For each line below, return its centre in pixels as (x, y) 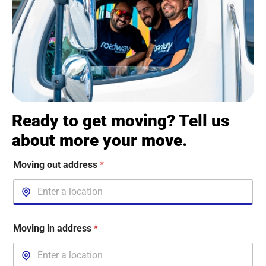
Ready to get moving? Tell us (121, 121)
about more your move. (99, 140)
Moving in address (53, 228)
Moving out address (56, 164)
